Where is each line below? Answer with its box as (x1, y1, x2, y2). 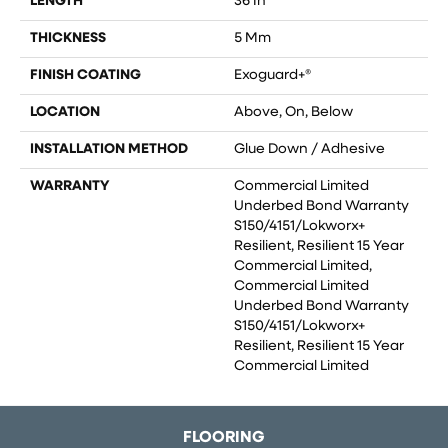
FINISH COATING (30, 67, 141, 83)
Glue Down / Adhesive (234, 141, 385, 157)
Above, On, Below (234, 104, 353, 120)
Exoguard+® (234, 67, 311, 83)
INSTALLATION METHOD (30, 141, 188, 157)
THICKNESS (30, 30, 106, 46)
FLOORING (183, 429, 265, 446)
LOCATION (30, 104, 100, 120)
